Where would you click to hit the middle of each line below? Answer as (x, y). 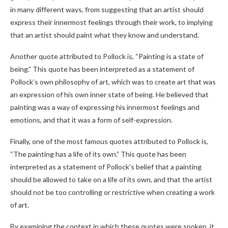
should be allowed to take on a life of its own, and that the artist (111, 179)
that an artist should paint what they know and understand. (105, 35)
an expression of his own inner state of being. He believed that (109, 94)
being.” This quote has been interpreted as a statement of (102, 69)
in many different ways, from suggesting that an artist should (107, 9)
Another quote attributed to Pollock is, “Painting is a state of (107, 56)
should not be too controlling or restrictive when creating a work (112, 192)
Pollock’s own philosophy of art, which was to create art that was (113, 82)
